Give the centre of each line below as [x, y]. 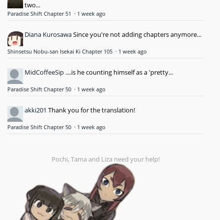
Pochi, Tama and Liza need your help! [106, 159]
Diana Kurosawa [48, 35]
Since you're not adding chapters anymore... [137, 35]
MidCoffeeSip [44, 72]
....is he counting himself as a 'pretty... [119, 72]
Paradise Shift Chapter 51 [40, 14]
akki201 [36, 110]
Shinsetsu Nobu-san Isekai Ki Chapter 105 [61, 52]
